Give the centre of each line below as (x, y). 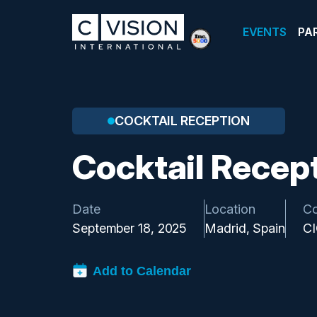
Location (230, 209)
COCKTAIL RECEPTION (183, 120)
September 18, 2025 (130, 228)
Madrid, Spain (245, 228)
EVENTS (265, 32)
